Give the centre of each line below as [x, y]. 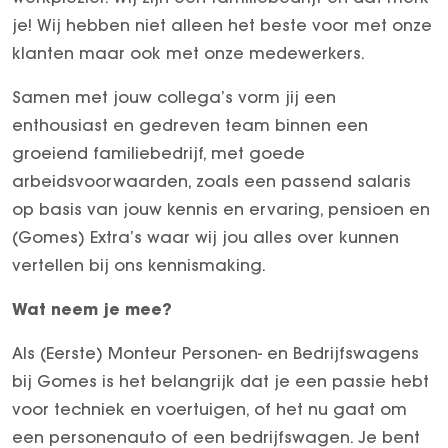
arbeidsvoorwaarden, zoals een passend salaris [211, 180]
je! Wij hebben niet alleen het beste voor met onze [222, 24]
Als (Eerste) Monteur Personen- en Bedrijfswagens [215, 352]
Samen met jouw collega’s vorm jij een [174, 96]
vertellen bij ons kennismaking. [139, 264]
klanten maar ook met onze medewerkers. [188, 52]
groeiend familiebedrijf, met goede [158, 152]
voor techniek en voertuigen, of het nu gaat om [209, 408]
